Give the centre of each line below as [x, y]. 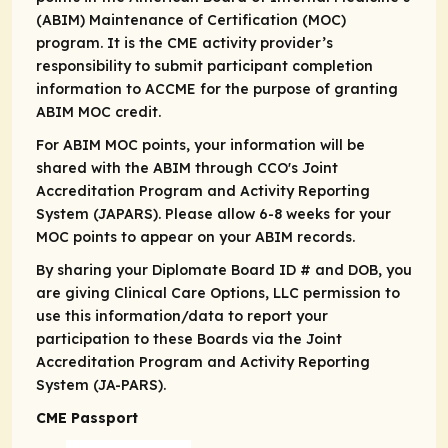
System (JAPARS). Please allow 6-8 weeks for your [213, 214]
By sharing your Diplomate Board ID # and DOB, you [224, 270]
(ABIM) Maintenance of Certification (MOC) [191, 20]
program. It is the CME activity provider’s [184, 43]
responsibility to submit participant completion [204, 66]
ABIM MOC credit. [98, 112]
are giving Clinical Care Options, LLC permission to [218, 293]
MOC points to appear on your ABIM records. [195, 237]
